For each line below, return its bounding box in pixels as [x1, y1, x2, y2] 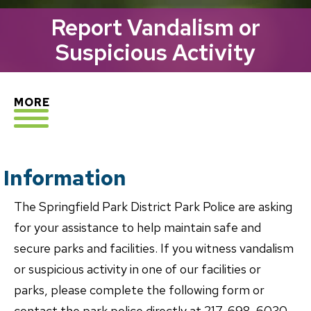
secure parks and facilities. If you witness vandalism [14, 239, 294, 256]
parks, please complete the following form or [14, 281, 264, 298]
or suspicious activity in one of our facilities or [14, 260, 261, 277]
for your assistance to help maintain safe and [14, 219, 261, 235]
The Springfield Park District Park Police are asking [14, 198, 292, 215]
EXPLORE [31, 94, 89, 109]
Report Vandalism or [51, 12, 260, 42]
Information [3, 163, 126, 192]
